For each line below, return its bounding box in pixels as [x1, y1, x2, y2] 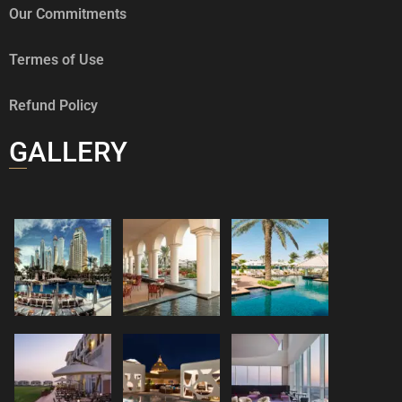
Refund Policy [9, 97, 98, 115]
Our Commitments [9, 5, 127, 23]
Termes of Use [9, 51, 104, 69]
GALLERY [9, 135, 127, 170]
